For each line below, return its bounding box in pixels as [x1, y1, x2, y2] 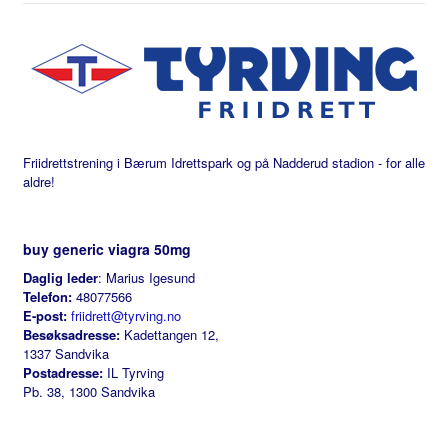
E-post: [22, 306, 67, 326]
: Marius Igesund [97, 268, 195, 288]
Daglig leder [22, 268, 98, 288]
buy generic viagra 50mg [22, 239, 191, 260]
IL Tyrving [102, 363, 164, 383]
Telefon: [22, 287, 72, 307]
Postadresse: [22, 363, 103, 383]
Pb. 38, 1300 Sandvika [22, 382, 155, 402]
